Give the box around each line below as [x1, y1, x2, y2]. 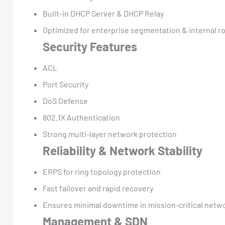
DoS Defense [43, 96, 88, 106]
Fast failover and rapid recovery [43, 183, 153, 193]
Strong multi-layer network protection [43, 129, 177, 139]
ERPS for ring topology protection [43, 166, 161, 176]
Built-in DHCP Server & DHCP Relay [43, 9, 164, 19]
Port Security [43, 79, 88, 89]
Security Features [43, 39, 137, 54]
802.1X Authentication [43, 113, 120, 123]
